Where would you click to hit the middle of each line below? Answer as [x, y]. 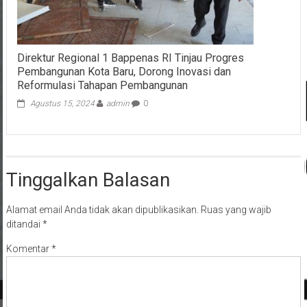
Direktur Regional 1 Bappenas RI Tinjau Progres [130, 58]
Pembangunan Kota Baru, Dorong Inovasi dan [124, 72]
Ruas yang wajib [236, 210]
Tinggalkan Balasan [88, 180]
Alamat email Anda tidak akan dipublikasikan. [102, 210]
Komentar [28, 249]
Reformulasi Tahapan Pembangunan [102, 86]
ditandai [24, 224]
